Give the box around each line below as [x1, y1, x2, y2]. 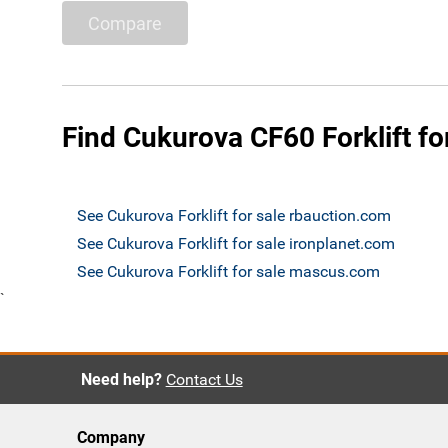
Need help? [80, 370, 162, 389]
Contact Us [165, 370, 243, 389]
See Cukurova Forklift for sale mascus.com [77, 262, 380, 281]
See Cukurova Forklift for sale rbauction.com [77, 206, 391, 225]
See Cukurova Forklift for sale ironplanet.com [77, 234, 395, 253]
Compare [88, 12, 162, 34]
